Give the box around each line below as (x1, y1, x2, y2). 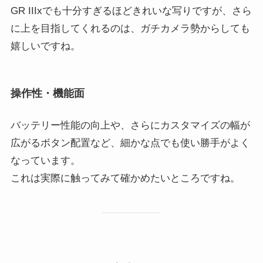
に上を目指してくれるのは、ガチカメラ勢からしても (10, 22, 250, 34)
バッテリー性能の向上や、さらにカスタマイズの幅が (10, 119, 250, 131)
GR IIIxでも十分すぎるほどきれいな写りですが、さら (10, 5, 252, 16)
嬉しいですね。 (10, 40, 80, 52)
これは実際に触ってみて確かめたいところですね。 (10, 172, 240, 184)
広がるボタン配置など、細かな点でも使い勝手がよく (10, 137, 250, 149)
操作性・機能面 (10, 87, 85, 100)
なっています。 (10, 154, 80, 166)
